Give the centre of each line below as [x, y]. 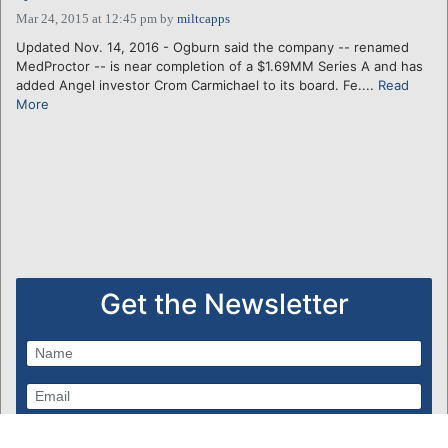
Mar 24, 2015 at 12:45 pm [86, 18]
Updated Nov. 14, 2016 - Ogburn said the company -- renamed [212, 46]
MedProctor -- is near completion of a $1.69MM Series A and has [219, 65]
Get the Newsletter [224, 303]
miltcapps [203, 18]
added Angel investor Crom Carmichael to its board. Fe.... [197, 84]
